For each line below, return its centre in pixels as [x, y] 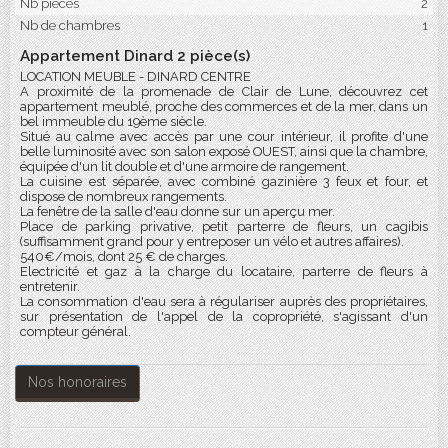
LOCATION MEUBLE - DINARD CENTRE [135, 76]
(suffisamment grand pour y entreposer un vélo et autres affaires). [212, 241]
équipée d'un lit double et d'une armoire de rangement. [184, 166]
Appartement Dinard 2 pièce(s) [135, 56]
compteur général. [75, 331]
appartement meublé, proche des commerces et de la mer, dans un [224, 106]
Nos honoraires [77, 382]
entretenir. [50, 286]
